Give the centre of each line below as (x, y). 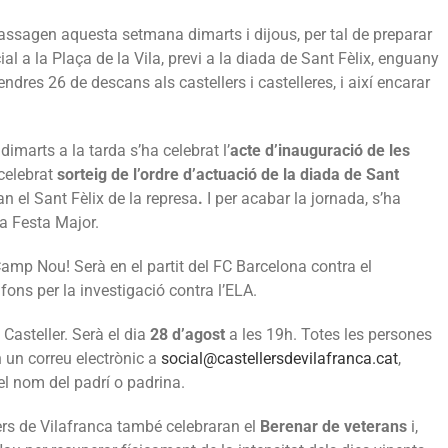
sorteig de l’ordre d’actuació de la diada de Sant (228, 174)
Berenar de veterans (333, 426)
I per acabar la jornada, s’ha (304, 198)
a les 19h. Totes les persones (328, 334)
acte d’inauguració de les (320, 150)
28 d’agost (187, 334)
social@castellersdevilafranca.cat (279, 358)
